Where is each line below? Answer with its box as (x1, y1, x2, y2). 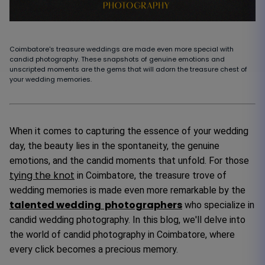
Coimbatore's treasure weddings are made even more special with (9, 44, 234, 54)
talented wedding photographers (9, 198, 182, 212)
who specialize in (182, 199, 254, 211)
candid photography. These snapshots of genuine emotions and (9, 54, 225, 64)
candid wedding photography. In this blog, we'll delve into (9, 214, 245, 225)
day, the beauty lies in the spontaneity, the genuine (9, 140, 219, 151)
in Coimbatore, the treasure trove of (75, 169, 227, 181)
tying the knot (9, 168, 75, 182)
